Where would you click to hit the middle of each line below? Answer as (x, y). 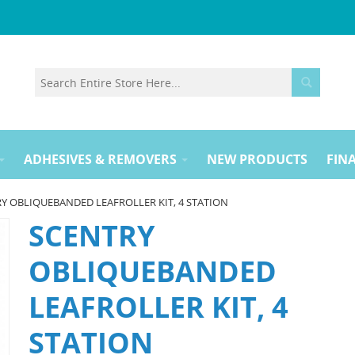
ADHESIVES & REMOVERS (100, 159)
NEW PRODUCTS (257, 159)
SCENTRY (91, 236)
